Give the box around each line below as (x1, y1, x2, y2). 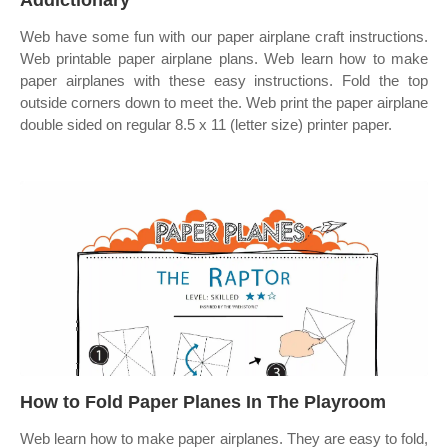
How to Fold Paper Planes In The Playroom (20, 392, 386, 412)
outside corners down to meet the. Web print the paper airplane (20, 94, 428, 111)
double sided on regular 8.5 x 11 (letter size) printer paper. (20, 116, 392, 133)
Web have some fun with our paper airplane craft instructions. (20, 28, 428, 45)
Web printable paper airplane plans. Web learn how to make (20, 50, 428, 67)
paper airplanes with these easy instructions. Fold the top (20, 72, 428, 89)
